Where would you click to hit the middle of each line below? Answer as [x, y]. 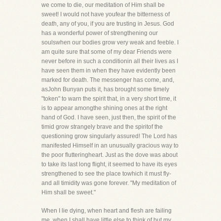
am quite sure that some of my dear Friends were [107, 52]
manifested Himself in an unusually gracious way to [110, 146]
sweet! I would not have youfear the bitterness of [106, 14]
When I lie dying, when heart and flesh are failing [107, 211]
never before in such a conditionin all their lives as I [110, 61]
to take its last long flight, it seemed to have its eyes [109, 164]
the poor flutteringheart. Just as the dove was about [110, 155]
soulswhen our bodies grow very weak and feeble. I [110, 42]
